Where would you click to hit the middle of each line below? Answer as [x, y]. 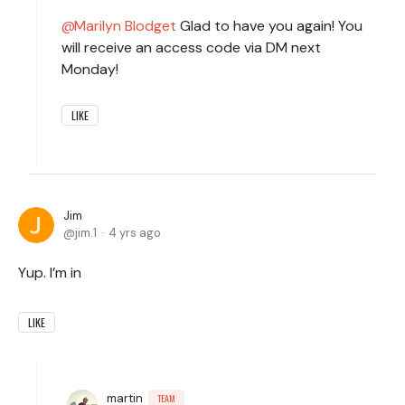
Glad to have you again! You [269, 25]
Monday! [90, 69]
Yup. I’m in [50, 272]
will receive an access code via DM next [191, 47]
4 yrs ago [135, 232]
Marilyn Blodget [125, 25]
